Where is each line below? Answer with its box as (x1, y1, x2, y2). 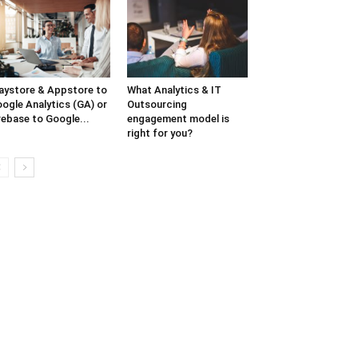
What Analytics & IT (126, 84, 221, 97)
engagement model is (126, 113, 229, 125)
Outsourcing (126, 98, 187, 111)
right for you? (126, 127, 193, 140)
